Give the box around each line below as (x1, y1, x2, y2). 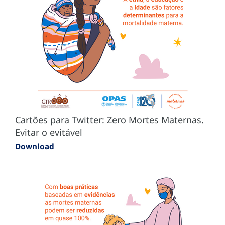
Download (15, 141, 54, 151)
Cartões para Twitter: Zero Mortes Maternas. (15, 113, 204, 126)
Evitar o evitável (15, 126, 82, 138)
